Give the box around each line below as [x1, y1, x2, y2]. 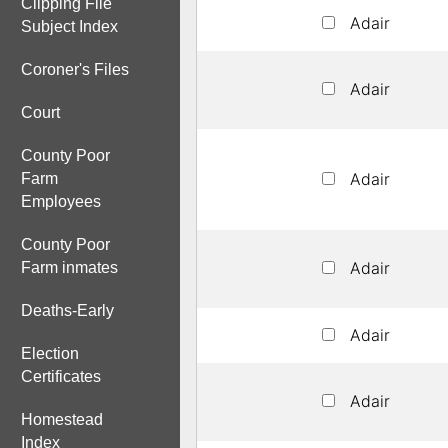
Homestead [21, 411, 103, 428]
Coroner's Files [21, 61, 129, 78]
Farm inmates [21, 259, 118, 276]
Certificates [21, 368, 101, 385]
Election [21, 345, 79, 362]
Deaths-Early [21, 302, 114, 319]
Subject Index [21, 18, 118, 35]
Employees [21, 193, 101, 210]
